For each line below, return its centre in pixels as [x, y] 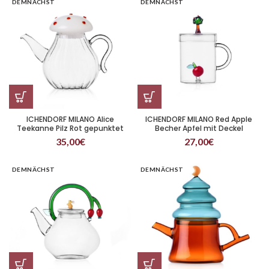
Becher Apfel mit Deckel [199, 128]
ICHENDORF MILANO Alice [70, 119]
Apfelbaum [199, 137]
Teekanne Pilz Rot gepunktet [70, 128]
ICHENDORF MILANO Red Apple [199, 119]
